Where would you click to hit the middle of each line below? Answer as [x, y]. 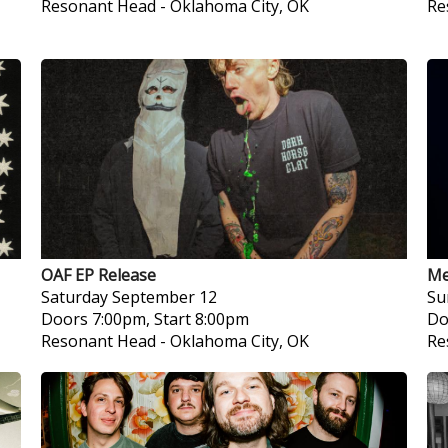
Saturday [74, 297]
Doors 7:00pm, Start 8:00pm [144, 319]
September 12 [164, 297]
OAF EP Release [98, 275]
